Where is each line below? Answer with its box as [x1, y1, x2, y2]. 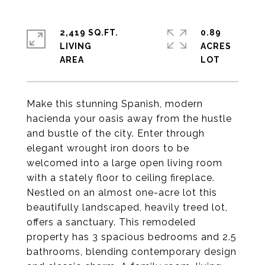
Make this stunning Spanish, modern [27, 98, 203, 109]
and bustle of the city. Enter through [27, 128, 205, 139]
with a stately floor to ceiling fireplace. [27, 172, 215, 183]
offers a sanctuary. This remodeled [27, 216, 196, 228]
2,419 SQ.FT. [60, 28, 118, 37]
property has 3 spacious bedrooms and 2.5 [27, 231, 237, 243]
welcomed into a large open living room [27, 157, 222, 169]
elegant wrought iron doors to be [27, 143, 189, 154]
